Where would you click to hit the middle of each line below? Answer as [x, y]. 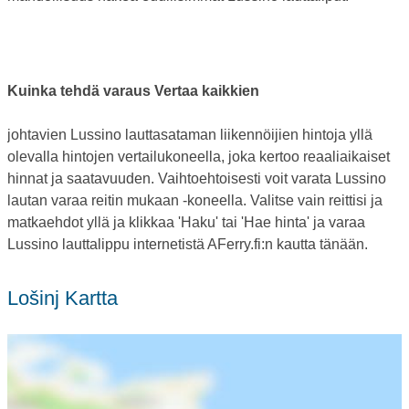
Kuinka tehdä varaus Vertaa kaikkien [133, 90]
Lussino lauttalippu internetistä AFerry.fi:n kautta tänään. [188, 244]
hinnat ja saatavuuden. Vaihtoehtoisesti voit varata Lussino [197, 178]
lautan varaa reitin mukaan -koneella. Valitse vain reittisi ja [195, 200]
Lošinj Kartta [68, 298]
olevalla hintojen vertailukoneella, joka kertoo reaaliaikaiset [199, 156]
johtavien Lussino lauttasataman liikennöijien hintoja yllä [190, 134]
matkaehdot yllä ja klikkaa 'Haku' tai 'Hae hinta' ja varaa [186, 222]
